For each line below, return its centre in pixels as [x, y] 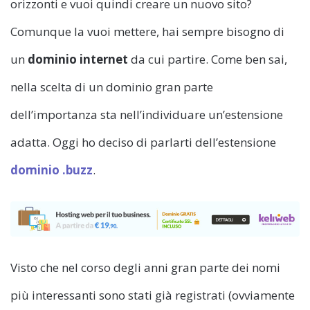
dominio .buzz [52, 170]
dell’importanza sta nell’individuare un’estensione [147, 114]
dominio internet [78, 59]
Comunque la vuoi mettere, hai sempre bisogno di [147, 31]
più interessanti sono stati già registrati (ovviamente [153, 295]
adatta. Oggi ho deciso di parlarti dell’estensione [143, 142]
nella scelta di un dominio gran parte [112, 86]
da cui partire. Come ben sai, [208, 59]
